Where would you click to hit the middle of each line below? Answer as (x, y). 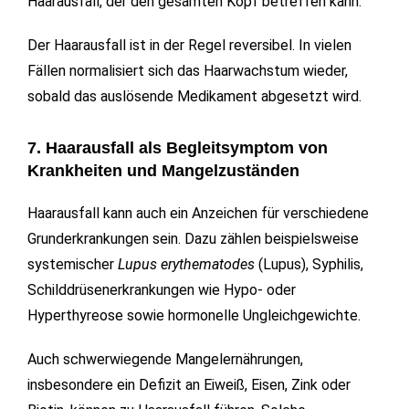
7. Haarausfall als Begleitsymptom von (178, 148)
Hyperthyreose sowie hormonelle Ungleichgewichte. (194, 316)
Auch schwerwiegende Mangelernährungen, (165, 360)
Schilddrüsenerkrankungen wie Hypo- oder (162, 290)
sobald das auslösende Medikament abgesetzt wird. (194, 97)
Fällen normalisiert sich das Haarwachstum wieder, (188, 71)
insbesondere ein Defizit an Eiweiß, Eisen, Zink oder (189, 385)
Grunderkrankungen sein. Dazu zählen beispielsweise (193, 239)
